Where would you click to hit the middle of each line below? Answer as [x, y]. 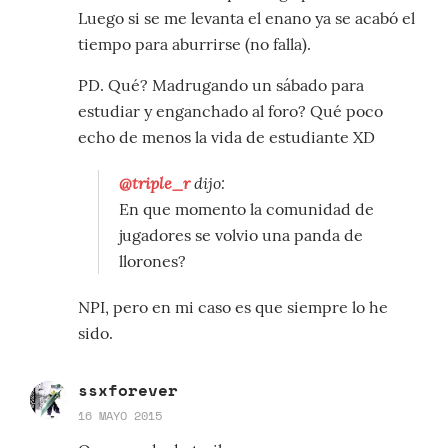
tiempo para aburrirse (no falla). [194, 44]
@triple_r [154, 183]
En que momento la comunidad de [246, 209]
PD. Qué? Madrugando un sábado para [221, 85]
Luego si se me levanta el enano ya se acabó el [246, 18]
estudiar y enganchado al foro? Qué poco [230, 111]
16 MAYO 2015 [120, 416]
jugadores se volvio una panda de [241, 235]
